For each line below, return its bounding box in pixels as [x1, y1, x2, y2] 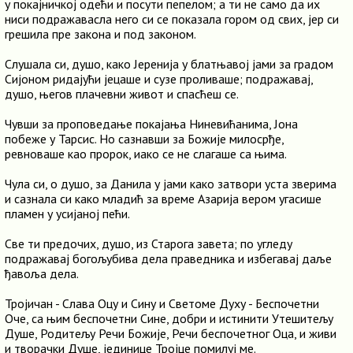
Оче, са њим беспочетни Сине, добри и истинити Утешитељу [5, 310, 333, 326]
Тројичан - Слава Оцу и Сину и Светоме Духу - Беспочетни [5, 295, 319, 311]
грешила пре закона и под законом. [5, 26, 196, 42]
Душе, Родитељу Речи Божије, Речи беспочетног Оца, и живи [5, 325, 336, 341]
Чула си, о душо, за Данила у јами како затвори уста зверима [5, 176, 336, 191]
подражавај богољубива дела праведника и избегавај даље [5, 251, 332, 266]
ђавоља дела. [5, 266, 79, 281]
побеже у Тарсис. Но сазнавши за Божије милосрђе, [5, 131, 284, 147]
